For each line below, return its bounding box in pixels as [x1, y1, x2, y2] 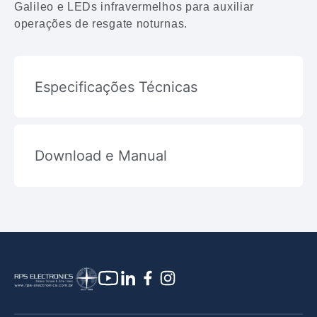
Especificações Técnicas [34, 78, 197, 96]
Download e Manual [34, 147, 167, 165]
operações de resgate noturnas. [14, 18, 188, 30]
